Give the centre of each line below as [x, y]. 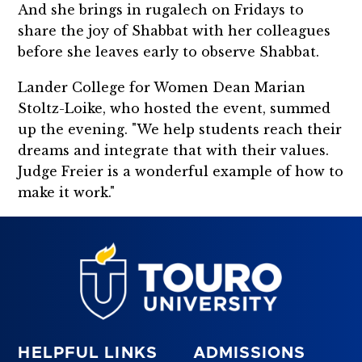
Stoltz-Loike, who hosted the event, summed [175, 108]
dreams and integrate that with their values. [174, 150]
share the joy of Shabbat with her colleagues [175, 30]
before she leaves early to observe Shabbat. [169, 51]
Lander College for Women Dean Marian [162, 87]
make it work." [67, 192]
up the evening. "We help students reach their [180, 129]
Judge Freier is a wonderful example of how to [181, 171]
